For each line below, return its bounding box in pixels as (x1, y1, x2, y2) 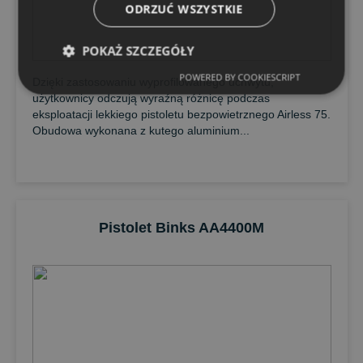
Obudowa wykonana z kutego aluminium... (32, 124, 250, 137)
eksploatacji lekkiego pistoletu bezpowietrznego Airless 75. (32, 108, 331, 121)
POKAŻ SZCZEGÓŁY (82, 42, 194, 58)
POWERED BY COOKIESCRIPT (179, 70, 301, 83)
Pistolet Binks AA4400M (99, 220, 264, 236)
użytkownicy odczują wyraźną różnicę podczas (32, 92, 270, 105)
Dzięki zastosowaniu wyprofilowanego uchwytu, (32, 75, 274, 88)
